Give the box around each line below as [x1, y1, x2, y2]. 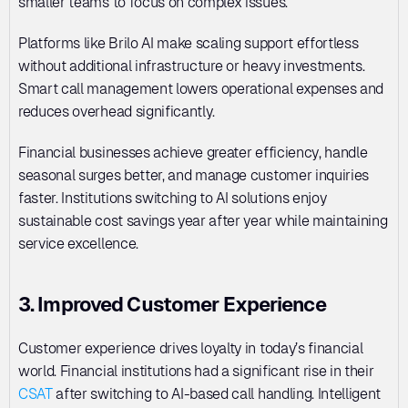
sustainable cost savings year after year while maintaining [18, 212, 388, 229]
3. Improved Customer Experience [18, 293, 326, 316]
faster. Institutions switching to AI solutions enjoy [18, 189, 327, 207]
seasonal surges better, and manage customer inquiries [18, 167, 370, 184]
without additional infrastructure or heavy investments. [18, 57, 365, 75]
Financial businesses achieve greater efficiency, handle [18, 144, 368, 161]
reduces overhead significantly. [18, 103, 219, 120]
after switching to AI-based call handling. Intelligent [52, 385, 382, 403]
